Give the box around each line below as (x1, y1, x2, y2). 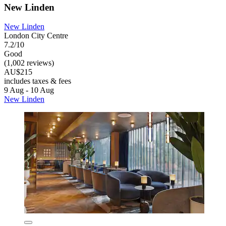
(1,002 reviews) (4, 59, 54, 68)
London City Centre (4, 31, 68, 40)
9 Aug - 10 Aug (4, 86, 54, 95)
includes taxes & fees (4, 77, 71, 86)
